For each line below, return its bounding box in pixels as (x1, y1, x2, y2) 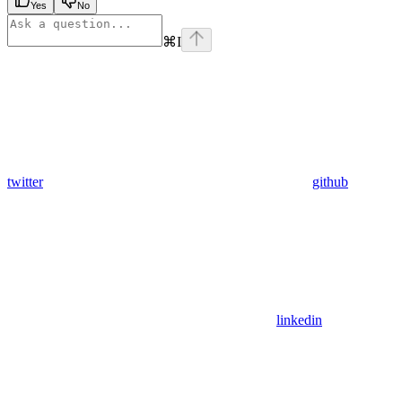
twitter (7, 174, 43, 190)
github (312, 174, 348, 190)
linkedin (276, 312, 322, 328)
